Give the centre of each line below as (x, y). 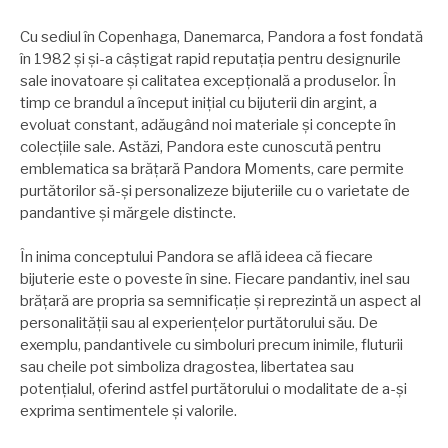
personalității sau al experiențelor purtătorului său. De (199, 323)
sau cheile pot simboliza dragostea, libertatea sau (187, 367)
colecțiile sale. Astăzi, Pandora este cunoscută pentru (200, 146)
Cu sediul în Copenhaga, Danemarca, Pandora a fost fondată (221, 36)
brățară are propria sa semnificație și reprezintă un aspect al (220, 301)
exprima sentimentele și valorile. (128, 411)
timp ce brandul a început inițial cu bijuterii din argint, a (198, 102)
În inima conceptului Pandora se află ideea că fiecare (196, 257)
